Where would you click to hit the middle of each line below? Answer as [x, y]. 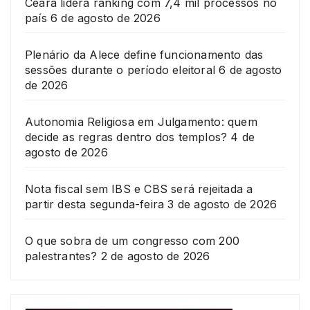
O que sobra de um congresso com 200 [132, 241]
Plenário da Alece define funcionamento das [144, 55]
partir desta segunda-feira [95, 204]
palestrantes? [61, 256]
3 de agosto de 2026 [222, 204]
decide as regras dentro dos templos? [126, 137]
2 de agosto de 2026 [155, 256]
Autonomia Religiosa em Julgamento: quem [141, 122]
